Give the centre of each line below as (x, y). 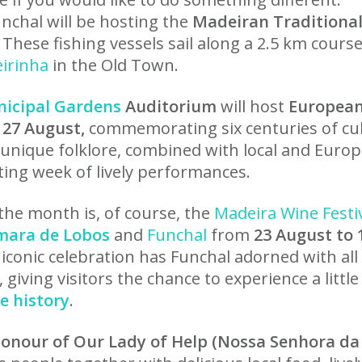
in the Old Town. (114, 65)
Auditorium (169, 106)
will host (253, 106)
